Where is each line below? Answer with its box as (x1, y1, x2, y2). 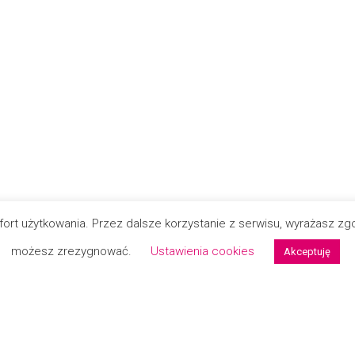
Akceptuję (284, 246, 330, 258)
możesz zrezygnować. (11, 244, 135, 258)
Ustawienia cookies (151, 244, 254, 258)
